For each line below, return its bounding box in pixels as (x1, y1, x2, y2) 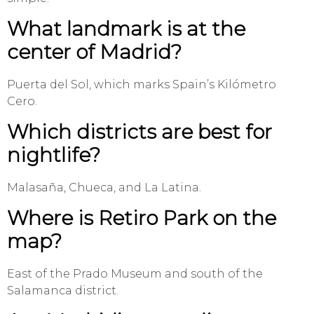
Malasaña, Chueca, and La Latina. (7, 181, 201, 195)
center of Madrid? (7, 40, 182, 64)
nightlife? (7, 143, 100, 168)
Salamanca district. (7, 284, 118, 298)
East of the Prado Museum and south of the (7, 267, 263, 281)
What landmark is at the (7, 17, 245, 41)
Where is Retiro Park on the (7, 206, 276, 231)
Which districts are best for (7, 120, 272, 144)
